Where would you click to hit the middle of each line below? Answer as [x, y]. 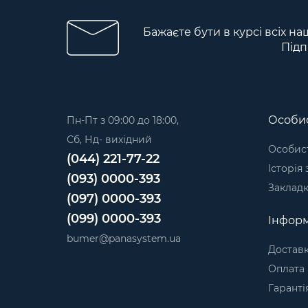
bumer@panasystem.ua [124, 238]
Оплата [286, 268]
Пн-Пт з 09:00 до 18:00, [123, 120]
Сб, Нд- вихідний [109, 139]
